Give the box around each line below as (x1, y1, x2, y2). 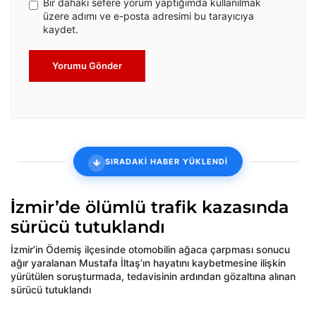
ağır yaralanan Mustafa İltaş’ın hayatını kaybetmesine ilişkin (11, 257, 286, 269)
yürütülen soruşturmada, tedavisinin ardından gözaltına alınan (11, 270, 296, 283)
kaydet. (43, 23, 78, 36)
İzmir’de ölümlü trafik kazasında (11, 197, 289, 218)
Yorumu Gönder (52, 60, 122, 72)
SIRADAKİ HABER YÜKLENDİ (105, 156, 228, 166)
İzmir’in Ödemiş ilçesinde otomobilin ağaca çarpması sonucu (11, 243, 290, 256)
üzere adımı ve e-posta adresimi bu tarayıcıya (43, 10, 254, 23)
